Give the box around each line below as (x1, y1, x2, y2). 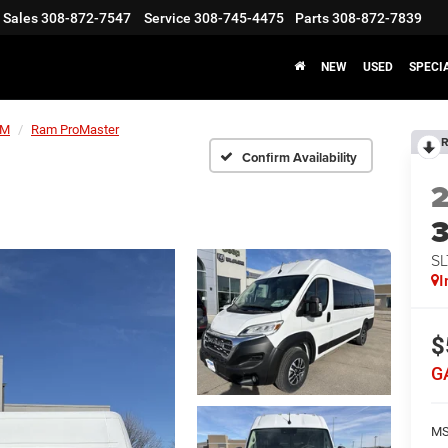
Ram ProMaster (31, 122, 119, 137)
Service (144, 10, 191, 27)
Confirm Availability (242, 147, 357, 167)
